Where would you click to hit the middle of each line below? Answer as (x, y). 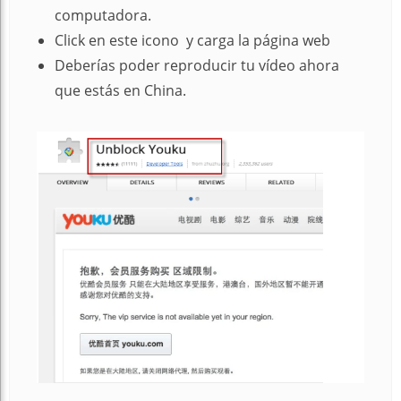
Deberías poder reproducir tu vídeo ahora (197, 65)
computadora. (103, 15)
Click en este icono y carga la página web (192, 40)
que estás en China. (120, 90)
